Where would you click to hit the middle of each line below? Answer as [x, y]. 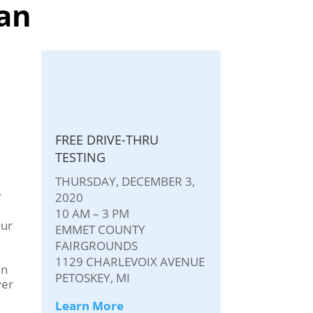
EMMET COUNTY [100, 230]
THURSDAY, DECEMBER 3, [125, 182]
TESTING [80, 158]
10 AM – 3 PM [92, 214]
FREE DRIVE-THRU [107, 140]
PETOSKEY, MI [92, 278]
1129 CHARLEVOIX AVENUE [130, 262]
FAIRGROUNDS [96, 246]
